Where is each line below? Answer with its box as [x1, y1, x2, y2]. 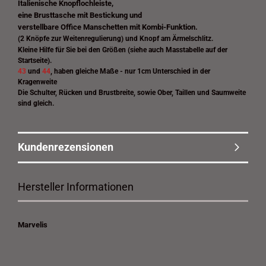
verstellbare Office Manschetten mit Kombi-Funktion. [18, 23, 198, 31]
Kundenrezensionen [18, 141, 113, 153]
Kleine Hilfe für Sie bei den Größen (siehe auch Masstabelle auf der [18, 46, 227, 54]
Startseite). [18, 56, 52, 65]
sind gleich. [18, 99, 54, 107]
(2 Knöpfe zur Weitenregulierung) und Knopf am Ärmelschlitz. [18, 34, 213, 43]
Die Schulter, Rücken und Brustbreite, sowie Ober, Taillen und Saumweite [18, 88, 246, 97]
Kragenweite [18, 78, 57, 86]
